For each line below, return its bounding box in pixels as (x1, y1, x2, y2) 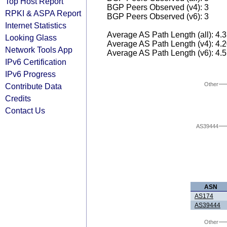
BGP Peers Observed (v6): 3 (107, 12, 209, 21)
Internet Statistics (5, 21, 66, 30)
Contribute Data (5, 82, 62, 91)
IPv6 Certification (5, 57, 66, 66)
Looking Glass (5, 33, 57, 42)
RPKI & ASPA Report (5, 9, 81, 18)
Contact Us (5, 106, 45, 115)
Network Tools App (5, 45, 72, 54)
